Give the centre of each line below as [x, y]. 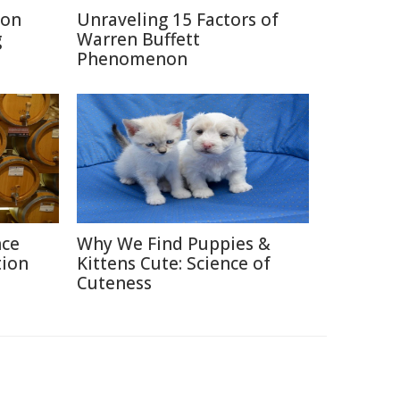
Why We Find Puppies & [174, 244]
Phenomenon [132, 59]
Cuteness [114, 283]
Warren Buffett [138, 39]
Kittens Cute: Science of [174, 263]
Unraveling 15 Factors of [178, 20]
